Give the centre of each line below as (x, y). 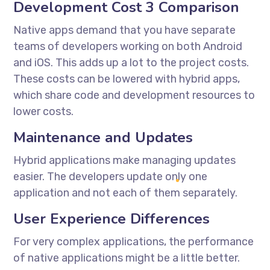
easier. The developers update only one (111, 176)
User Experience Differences (112, 218)
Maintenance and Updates (103, 137)
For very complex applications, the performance (134, 241)
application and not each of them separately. (126, 193)
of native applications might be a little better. (127, 258)
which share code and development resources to (134, 95)
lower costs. (44, 111)
